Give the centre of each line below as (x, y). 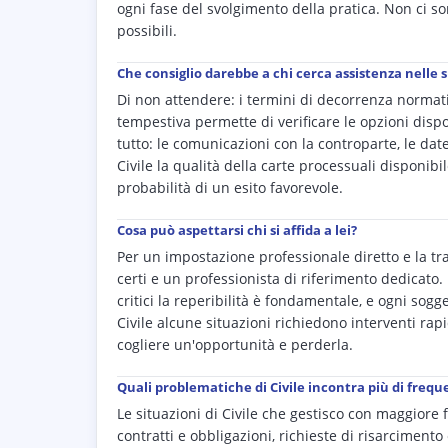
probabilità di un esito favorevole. (230, 188)
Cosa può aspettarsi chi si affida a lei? (237, 230)
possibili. (147, 31)
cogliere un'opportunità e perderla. (235, 345)
